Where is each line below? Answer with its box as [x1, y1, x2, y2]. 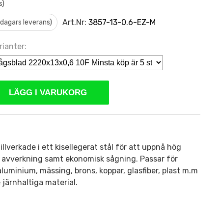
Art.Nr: [62, 17, 88, 27]
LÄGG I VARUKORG [8, 87, 87, 97]
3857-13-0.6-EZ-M [88, 17, 156, 27]
